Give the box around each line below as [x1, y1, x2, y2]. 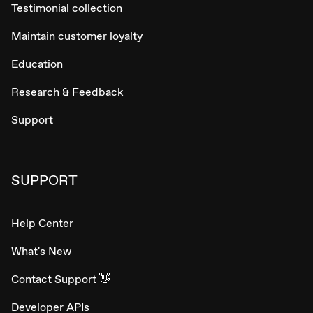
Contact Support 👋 [11, 271, 110, 286]
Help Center [11, 215, 73, 231]
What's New [11, 243, 71, 259]
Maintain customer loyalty [11, 28, 143, 43]
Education [11, 56, 63, 71]
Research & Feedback [11, 84, 124, 99]
